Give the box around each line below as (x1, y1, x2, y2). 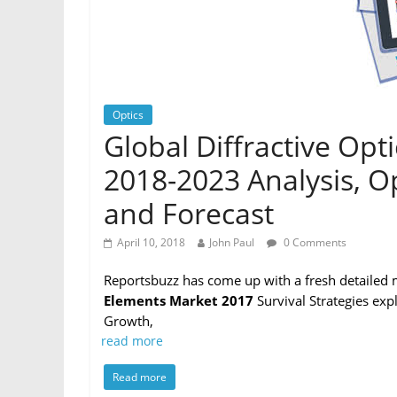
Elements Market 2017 (104, 292, 253, 309)
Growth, (104, 312, 153, 330)
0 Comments (281, 235, 346, 250)
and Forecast (104, 194, 274, 232)
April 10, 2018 (117, 235, 185, 250)
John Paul (209, 235, 254, 250)
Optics (113, 107, 144, 122)
